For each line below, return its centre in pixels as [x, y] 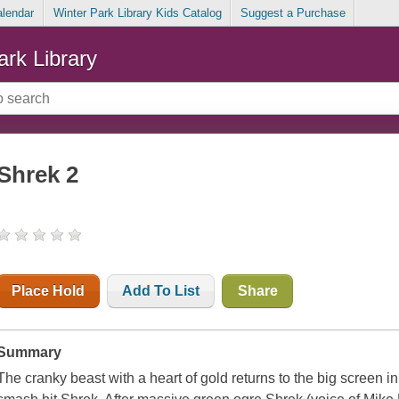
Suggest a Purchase [293, 13]
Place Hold [49, 291]
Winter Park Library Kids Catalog [137, 13]
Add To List [161, 291]
